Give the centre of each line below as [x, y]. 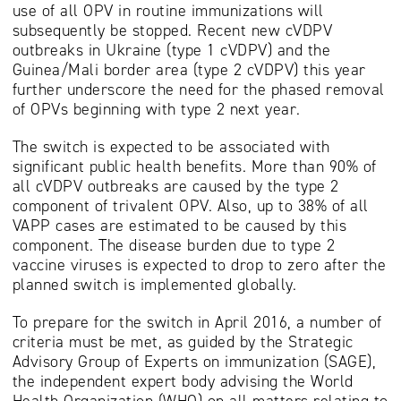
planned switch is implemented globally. [154, 285]
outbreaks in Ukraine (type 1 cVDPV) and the [171, 51]
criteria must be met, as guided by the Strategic [183, 342]
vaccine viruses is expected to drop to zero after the [199, 265]
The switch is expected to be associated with [171, 147]
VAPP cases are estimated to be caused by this [179, 226]
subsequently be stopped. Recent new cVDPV [172, 31]
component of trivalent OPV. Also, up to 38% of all [190, 206]
